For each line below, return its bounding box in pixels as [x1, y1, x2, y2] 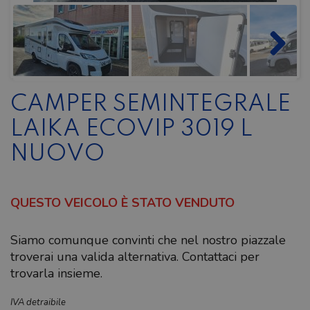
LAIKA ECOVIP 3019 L [10, 118, 253, 141]
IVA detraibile [10, 296, 66, 309]
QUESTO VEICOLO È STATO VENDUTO [10, 194, 235, 211]
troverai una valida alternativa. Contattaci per [10, 248, 259, 265]
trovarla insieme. [10, 265, 102, 282]
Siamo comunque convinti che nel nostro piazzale [10, 232, 286, 248]
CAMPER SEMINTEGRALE [10, 93, 291, 116]
